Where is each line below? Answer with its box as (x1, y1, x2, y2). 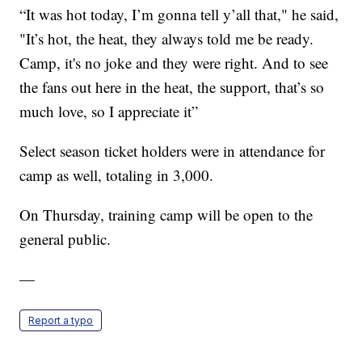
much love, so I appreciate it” (19, 101, 199, 122)
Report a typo (28, 314, 94, 327)
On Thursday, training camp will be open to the (19, 204, 314, 225)
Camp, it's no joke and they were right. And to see (19, 53, 329, 74)
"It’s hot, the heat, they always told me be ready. (19, 28, 314, 49)
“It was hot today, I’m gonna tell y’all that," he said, (19, 4, 339, 25)
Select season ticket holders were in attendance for (19, 141, 326, 162)
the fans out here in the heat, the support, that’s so (19, 77, 325, 98)
